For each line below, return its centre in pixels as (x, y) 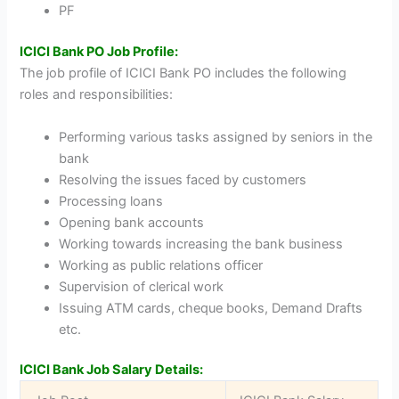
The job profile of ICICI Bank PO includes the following (183, 73)
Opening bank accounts (132, 222)
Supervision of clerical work (142, 286)
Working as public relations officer (161, 265)
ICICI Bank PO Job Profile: (99, 52)
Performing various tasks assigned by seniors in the (216, 137)
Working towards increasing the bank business (201, 244)
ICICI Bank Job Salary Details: (112, 370)
